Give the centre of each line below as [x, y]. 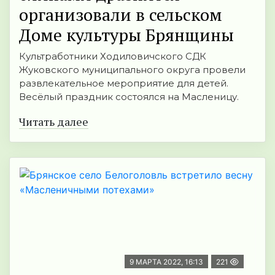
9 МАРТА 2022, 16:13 [166, 262]
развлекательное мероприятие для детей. [124, 83]
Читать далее [54, 122]
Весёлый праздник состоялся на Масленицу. [129, 97]
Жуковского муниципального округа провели [132, 70]
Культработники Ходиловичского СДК [113, 56]
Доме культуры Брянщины [126, 35]
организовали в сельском [121, 15]
